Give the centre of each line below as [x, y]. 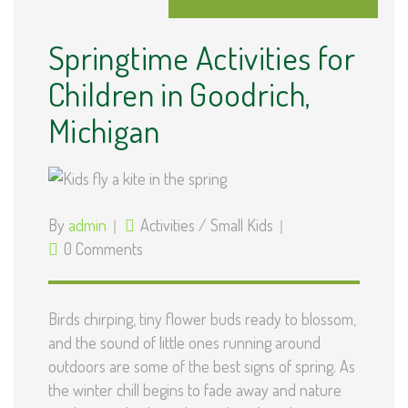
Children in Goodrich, [179, 93]
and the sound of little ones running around [184, 343]
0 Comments [103, 249]
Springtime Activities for [202, 57]
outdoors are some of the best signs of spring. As [202, 367]
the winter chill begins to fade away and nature [195, 390]
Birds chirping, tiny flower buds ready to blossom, [202, 319]
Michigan [104, 130]
